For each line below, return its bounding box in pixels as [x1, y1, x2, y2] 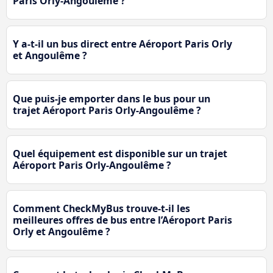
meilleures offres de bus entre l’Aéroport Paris [13, 213, 232, 227]
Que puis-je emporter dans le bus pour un [13, 92, 210, 106]
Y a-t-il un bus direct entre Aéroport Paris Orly [13, 37, 232, 51]
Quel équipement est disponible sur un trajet [13, 147, 227, 161]
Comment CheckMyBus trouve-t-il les [13, 202, 190, 216]
